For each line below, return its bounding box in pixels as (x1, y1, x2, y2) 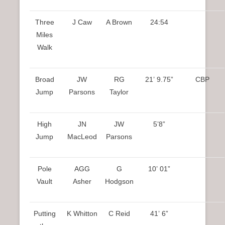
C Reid (108, 209, 130, 218)
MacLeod (67, 133, 97, 141)
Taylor (109, 88, 129, 96)
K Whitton (66, 209, 97, 218)
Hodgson (104, 177, 134, 186)
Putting (33, 209, 56, 218)
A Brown (106, 18, 132, 27)
